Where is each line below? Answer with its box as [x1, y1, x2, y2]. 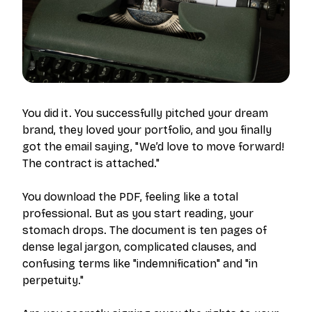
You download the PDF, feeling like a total [22, 190, 238, 203]
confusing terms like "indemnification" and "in [22, 257, 258, 270]
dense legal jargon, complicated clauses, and [22, 240, 256, 253]
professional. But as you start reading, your [22, 207, 253, 220]
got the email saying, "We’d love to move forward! [22, 140, 284, 153]
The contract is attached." [22, 157, 159, 170]
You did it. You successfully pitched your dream [22, 107, 268, 120]
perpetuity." [22, 274, 84, 287]
